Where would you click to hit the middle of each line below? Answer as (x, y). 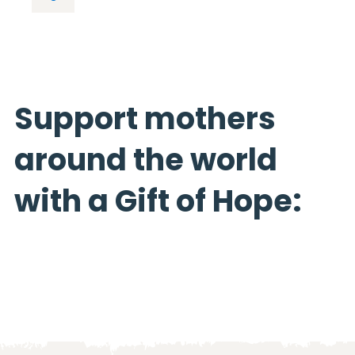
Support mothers (145, 119)
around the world (146, 160)
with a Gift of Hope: (158, 201)
